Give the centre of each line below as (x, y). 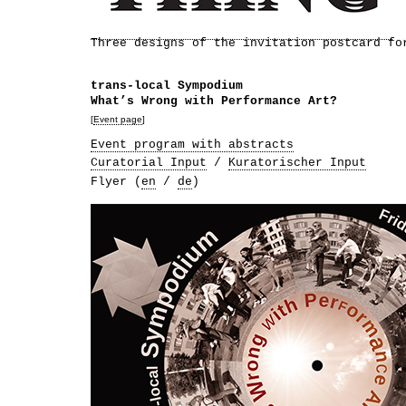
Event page (118, 120)
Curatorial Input (149, 163)
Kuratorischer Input (297, 163)
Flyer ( (116, 181)
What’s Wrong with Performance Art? (214, 101)
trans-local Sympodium (167, 86)
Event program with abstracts (192, 144)
